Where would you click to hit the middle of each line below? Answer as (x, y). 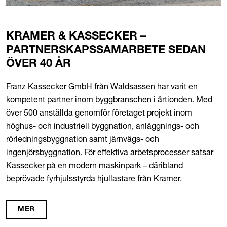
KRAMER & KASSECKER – (76, 37)
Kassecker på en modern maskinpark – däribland (94, 165)
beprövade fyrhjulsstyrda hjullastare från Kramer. (94, 179)
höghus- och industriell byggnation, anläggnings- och (103, 126)
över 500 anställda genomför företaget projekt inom (99, 113)
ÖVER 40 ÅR (39, 65)
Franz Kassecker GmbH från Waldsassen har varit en (102, 86)
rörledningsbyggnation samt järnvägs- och (83, 139)
